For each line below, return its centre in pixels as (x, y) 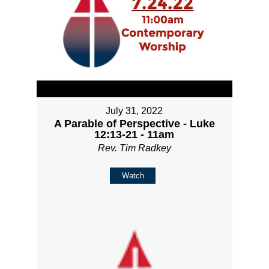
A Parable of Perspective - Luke (134, 124)
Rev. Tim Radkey (134, 148)
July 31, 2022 (134, 111)
